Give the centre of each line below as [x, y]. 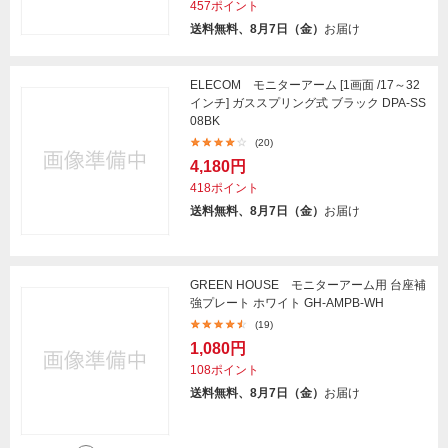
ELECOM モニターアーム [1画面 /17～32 [305, 85]
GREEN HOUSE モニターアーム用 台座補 [308, 285]
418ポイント [224, 188]
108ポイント [224, 370]
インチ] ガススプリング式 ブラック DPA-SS [308, 103]
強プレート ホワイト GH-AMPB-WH [287, 303]
